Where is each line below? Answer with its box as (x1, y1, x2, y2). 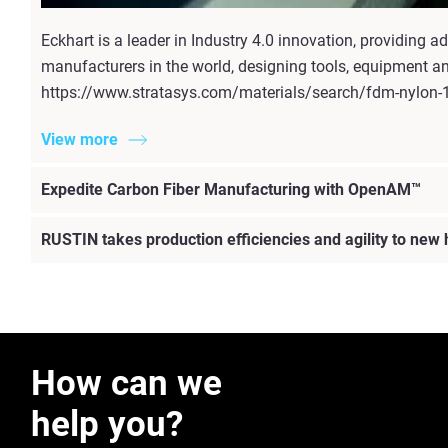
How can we (31, 362, 222, 404)
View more (41, 129, 118, 149)
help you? (31, 403, 183, 445)
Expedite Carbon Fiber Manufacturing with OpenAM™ (41, 179, 421, 199)
